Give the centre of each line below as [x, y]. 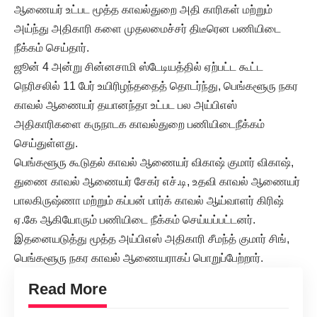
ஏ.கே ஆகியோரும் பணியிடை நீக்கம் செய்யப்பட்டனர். [135, 219]
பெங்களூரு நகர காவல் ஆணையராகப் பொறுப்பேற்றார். [139, 258]
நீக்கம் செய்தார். [52, 47]
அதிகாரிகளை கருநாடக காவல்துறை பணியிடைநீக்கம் [139, 124]
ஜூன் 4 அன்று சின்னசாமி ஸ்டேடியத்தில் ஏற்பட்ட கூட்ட [139, 67]
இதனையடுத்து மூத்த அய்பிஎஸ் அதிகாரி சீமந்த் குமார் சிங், [152, 238]
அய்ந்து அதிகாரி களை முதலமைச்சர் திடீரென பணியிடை [148, 28]
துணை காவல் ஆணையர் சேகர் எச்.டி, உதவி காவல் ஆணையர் [157, 181]
